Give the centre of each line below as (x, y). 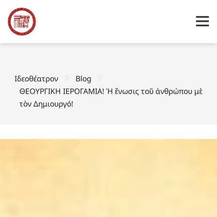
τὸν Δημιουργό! (46, 103)
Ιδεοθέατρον (36, 78)
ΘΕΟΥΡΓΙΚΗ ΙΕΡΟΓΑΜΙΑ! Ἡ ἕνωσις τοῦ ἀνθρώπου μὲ (111, 91)
